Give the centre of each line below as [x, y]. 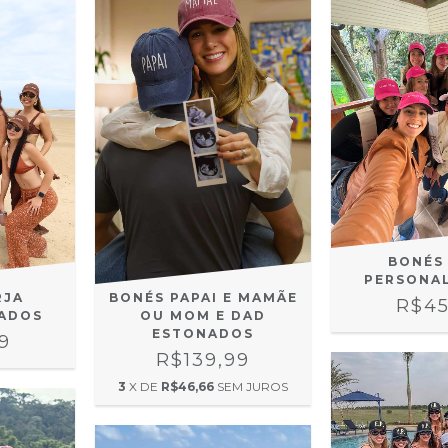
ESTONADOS [203, 334]
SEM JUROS [253, 387]
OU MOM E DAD [203, 316]
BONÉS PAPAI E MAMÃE [203, 298]
